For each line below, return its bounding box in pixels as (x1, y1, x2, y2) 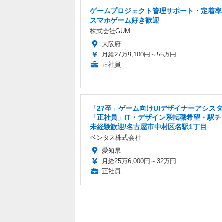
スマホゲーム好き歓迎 (90, 16, 159, 24)
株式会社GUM (90, 27, 130, 35)
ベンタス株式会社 (90, 133, 141, 141)
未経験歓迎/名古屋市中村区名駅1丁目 (90, 122, 207, 131)
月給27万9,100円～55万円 (102, 50, 176, 58)
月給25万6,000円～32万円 (102, 157, 176, 165)
